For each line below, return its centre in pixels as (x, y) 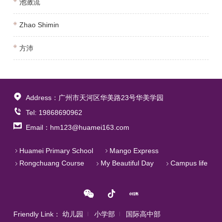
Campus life (189, 163)
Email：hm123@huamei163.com (77, 127)
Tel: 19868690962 (54, 112)
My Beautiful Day (127, 163)
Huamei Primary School (56, 151)
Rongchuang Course (52, 163)
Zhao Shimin (39, 25)
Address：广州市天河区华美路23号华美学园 (94, 97)
